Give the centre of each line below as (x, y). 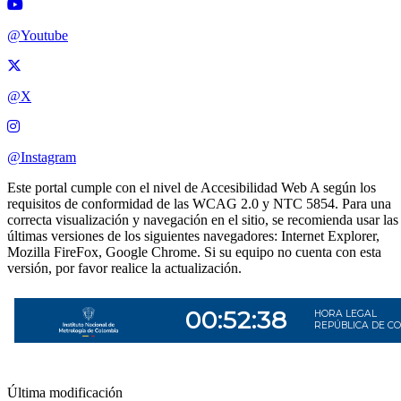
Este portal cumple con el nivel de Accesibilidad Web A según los (192, 187)
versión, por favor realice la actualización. (124, 268)
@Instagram (42, 157)
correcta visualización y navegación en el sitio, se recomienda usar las (203, 219)
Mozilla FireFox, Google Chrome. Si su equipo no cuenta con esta (194, 252)
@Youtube (38, 35)
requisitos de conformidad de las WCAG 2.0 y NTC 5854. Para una (199, 203)
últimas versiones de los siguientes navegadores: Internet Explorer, (193, 235)
